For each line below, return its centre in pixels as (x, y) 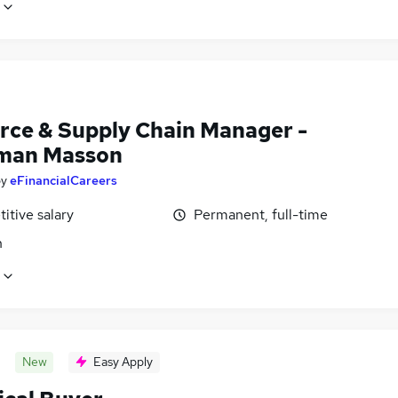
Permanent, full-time (261, 214)
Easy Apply (123, 361)
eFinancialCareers (64, 180)
